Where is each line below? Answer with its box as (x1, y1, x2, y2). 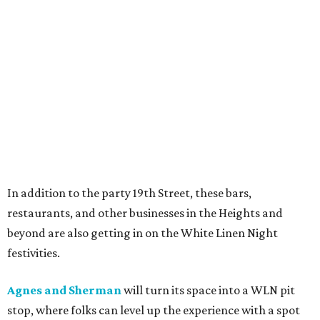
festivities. (7, 246, 60, 261)
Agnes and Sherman (7, 283, 121, 298)
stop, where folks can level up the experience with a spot (7, 303, 300, 318)
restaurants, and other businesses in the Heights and (7, 206, 283, 221)
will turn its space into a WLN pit (121, 283, 295, 298)
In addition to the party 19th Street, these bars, (7, 186, 251, 201)
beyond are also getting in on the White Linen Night (7, 226, 278, 241)
